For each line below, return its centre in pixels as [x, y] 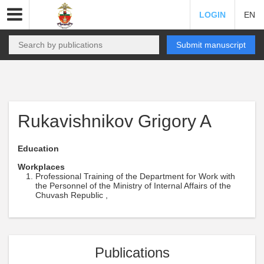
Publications [132, 253]
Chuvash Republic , [72, 195]
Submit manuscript [211, 45]
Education [38, 148]
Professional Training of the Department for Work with [135, 176]
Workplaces [41, 167]
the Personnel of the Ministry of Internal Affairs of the [133, 186]
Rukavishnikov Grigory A [115, 121]
